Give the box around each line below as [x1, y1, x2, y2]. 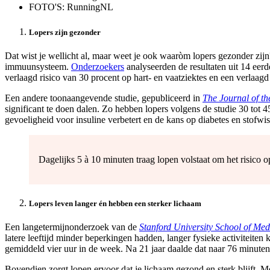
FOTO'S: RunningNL [29, 2, 113, 13]
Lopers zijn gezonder [29, 27, 101, 37]
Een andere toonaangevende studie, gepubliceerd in [5, 92, 202, 103]
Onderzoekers [71, 61, 124, 72]
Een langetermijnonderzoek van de [5, 222, 139, 233]
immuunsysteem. [5, 61, 71, 72]
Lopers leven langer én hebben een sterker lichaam [29, 198, 201, 208]
